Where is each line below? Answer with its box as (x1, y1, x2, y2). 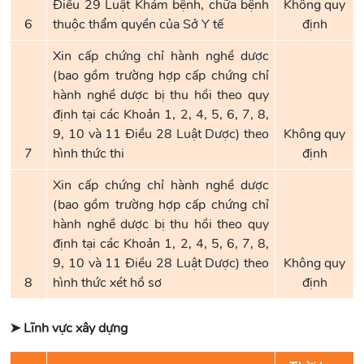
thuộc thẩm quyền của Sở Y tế (53, 15, 223, 33)
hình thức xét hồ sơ (53, 274, 162, 292)
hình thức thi (53, 145, 124, 162)
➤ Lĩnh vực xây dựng (10, 319, 128, 337)
